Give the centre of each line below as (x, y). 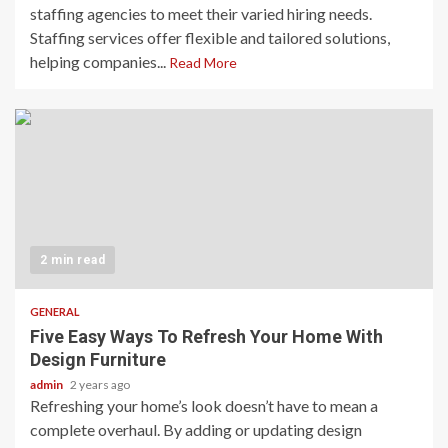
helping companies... (99, 61)
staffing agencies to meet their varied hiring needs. (201, 13)
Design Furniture (98, 359)
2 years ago (100, 384)
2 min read (72, 259)
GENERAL (55, 311)
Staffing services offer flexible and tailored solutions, (210, 37)
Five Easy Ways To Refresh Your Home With (206, 336)
